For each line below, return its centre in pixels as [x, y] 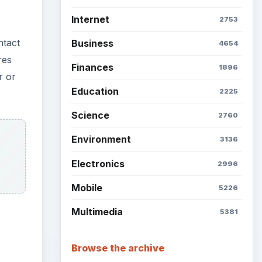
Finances [92, 67]
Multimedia [97, 212]
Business [92, 43]
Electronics [98, 163]
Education [95, 92]
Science [90, 116]
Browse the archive [118, 248]
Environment [101, 139]
